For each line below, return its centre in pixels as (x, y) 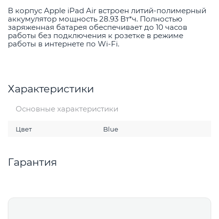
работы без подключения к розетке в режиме (96, 36)
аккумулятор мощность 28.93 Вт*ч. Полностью (95, 19)
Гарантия (33, 162)
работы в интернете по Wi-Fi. (64, 44)
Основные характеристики (67, 109)
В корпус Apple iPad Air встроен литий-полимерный (107, 11)
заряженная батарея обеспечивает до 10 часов (98, 27)
